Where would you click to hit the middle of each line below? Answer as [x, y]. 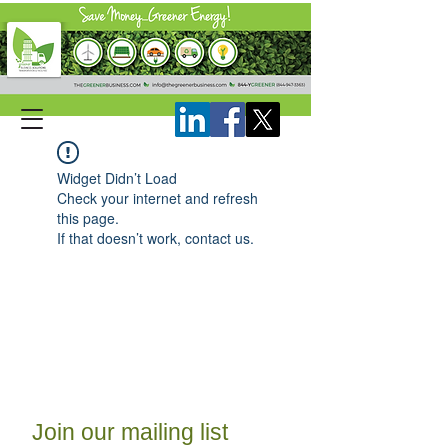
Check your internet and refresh [157, 198]
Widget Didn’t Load [117, 178]
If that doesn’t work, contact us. [155, 238]
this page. [88, 218]
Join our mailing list [130, 432]
